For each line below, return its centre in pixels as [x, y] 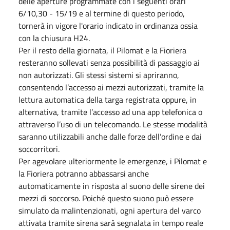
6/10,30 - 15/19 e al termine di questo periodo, [102, 13]
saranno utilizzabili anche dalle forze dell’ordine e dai [110, 136]
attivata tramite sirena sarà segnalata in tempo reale [111, 223]
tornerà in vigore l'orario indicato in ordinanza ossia [108, 25]
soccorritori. [39, 149]
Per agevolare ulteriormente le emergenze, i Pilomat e [113, 161]
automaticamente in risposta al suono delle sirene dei [112, 186]
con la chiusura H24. [54, 38]
